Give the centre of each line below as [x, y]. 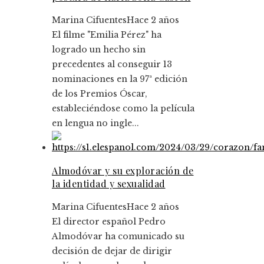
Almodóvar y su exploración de [123, 171]
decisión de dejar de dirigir [112, 251]
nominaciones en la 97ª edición [120, 79]
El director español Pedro [109, 222]
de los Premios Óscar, [100, 94]
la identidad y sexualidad [109, 184]
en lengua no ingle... [95, 123]
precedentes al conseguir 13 [112, 65]
